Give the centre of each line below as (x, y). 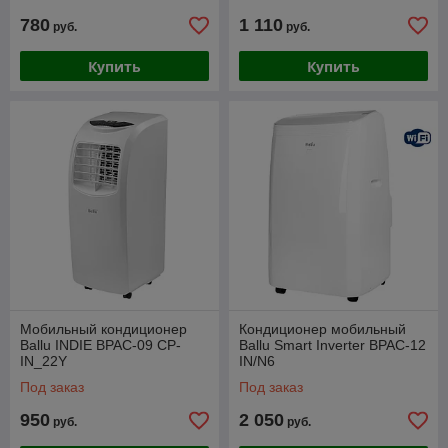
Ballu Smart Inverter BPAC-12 (332, 345)
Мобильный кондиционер (103, 329)
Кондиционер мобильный (322, 329)
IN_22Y (43, 361)
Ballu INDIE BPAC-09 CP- (100, 345)
